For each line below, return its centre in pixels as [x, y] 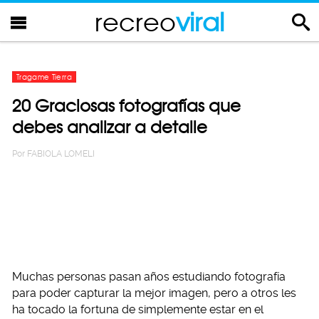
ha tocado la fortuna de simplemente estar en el [138, 309]
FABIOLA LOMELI [61, 154]
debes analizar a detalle [110, 127]
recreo [135, 22]
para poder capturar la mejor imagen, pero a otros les [154, 293]
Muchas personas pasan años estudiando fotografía [149, 277]
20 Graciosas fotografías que [126, 106]
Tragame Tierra [44, 77]
